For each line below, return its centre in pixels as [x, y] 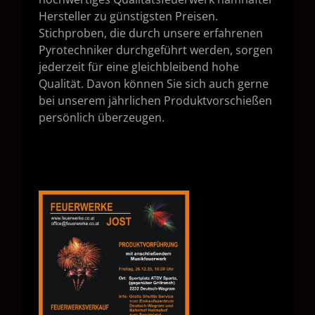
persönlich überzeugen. [102, 117]
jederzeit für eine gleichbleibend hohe [139, 66]
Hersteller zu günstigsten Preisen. [128, 16]
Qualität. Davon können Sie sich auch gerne [154, 83]
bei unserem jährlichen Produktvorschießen [155, 100]
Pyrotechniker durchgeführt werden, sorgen [156, 50]
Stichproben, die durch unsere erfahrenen [151, 33]
